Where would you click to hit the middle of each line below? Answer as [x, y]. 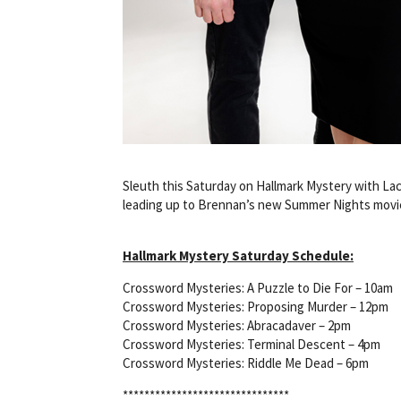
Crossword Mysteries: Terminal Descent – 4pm [252, 344]
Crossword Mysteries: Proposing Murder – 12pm [256, 306]
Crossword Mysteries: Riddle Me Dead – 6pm [246, 363]
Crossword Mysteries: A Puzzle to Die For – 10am [258, 287]
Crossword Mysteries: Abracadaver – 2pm [237, 325]
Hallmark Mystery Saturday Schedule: [238, 255]
